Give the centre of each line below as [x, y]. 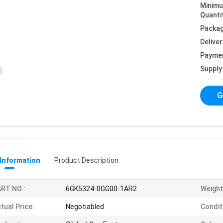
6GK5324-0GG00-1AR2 [101, 189]
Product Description [86, 160]
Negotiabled [85, 207]
